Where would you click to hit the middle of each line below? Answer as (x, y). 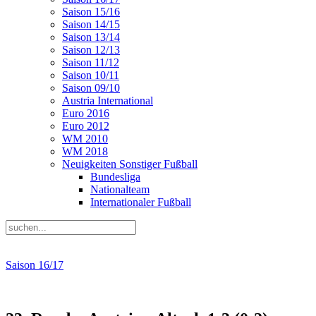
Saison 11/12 (91, 62)
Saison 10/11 (91, 75)
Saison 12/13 (91, 50)
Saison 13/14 (91, 37)
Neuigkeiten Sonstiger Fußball (130, 164)
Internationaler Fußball (141, 202)
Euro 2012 (86, 126)
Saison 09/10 (91, 88)
